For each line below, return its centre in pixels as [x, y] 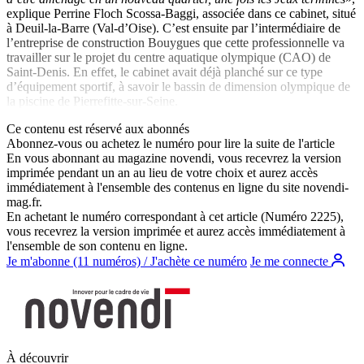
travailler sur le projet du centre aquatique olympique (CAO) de [169, 57]
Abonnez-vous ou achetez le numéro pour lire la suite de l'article [171, 143]
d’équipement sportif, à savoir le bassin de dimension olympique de [178, 86]
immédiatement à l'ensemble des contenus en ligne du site [155, 187]
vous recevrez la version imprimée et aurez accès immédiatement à [176, 231]
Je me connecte [291, 261]
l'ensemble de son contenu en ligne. [97, 245]
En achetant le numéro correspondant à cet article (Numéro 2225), [175, 216]
